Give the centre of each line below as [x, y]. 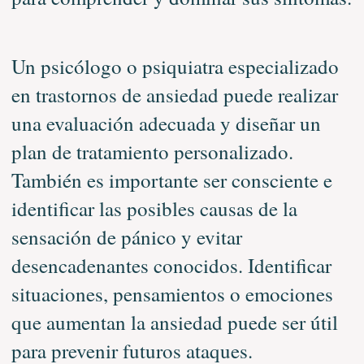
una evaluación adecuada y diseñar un [166, 123]
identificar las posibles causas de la [154, 208]
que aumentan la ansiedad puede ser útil [174, 322]
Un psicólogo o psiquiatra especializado [175, 66]
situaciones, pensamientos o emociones [172, 293]
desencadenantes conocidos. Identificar [171, 265]
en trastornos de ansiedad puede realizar [174, 94]
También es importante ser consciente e [171, 180]
